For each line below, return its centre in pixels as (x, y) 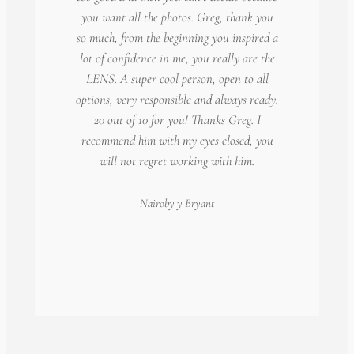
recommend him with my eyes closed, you (177, 141)
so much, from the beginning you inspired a (177, 38)
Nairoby (157, 203)
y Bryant (194, 203)
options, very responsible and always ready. (177, 100)
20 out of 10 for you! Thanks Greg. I (177, 120)
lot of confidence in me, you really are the (177, 58)
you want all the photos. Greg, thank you (177, 17)
